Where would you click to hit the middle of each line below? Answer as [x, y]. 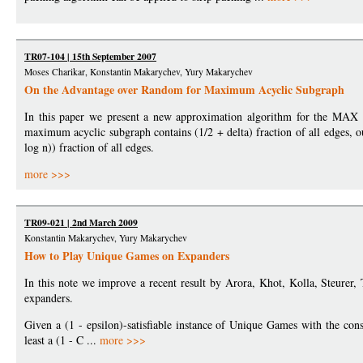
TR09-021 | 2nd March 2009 [81, 223]
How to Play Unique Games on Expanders [127, 256]
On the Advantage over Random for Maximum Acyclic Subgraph [184, 90]
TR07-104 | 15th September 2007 [90, 57]
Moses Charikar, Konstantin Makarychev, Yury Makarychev [139, 72]
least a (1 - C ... [62, 340]
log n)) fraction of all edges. [89, 147]
